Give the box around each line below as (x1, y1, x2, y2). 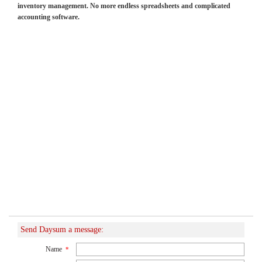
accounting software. (18, 12, 80, 21)
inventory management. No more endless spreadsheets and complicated (18, 1, 230, 10)
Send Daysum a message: (20, 225, 104, 234)
